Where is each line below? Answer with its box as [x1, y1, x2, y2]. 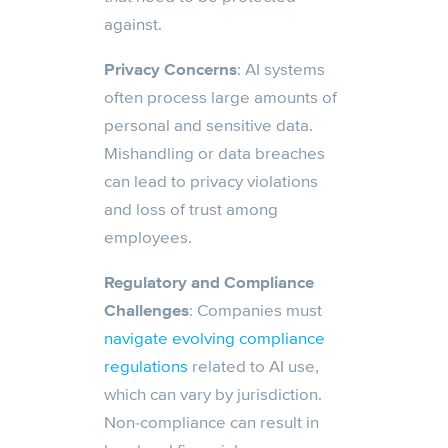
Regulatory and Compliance [104, 271, 314, 293]
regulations [104, 355, 188, 377]
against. [104, 13, 162, 35]
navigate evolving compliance [104, 327, 325, 349]
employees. [104, 226, 192, 248]
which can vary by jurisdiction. [104, 383, 322, 405]
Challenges [104, 299, 189, 321]
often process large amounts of [104, 86, 337, 108]
